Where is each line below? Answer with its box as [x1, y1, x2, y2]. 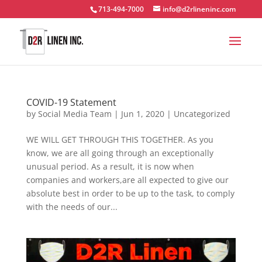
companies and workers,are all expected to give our [26, 174, 229, 185]
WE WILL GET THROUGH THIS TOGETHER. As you [26, 134, 213, 145]
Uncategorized [173, 108, 230, 119]
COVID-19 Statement [26, 96, 116, 109]
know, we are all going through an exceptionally [26, 147, 213, 158]
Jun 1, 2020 [120, 108, 164, 119]
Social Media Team [37, 108, 112, 119]
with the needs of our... [26, 201, 118, 212]
